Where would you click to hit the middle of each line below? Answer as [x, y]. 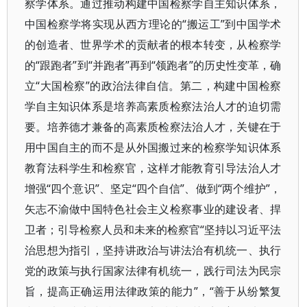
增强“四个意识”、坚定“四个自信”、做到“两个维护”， [153, 188]
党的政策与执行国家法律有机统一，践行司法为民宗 [153, 271]
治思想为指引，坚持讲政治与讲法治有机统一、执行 [153, 250]
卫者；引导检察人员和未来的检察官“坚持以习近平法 [153, 230]
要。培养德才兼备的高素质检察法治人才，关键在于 [153, 127]
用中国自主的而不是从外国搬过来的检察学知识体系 [153, 147]
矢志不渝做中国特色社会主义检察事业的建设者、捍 [153, 209]
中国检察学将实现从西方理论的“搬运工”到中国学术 [153, 24]
